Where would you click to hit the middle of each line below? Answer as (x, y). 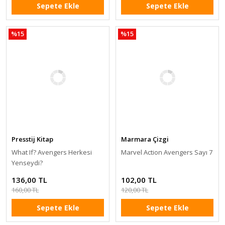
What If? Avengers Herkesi (52, 152)
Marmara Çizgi (145, 139)
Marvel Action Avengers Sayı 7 (167, 152)
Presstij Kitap (32, 139)
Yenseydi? (27, 162)
